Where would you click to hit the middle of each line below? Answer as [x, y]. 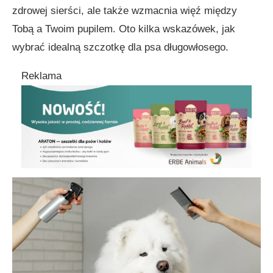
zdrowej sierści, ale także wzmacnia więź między [125, 11]
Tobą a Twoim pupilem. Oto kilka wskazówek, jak [124, 29]
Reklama [41, 76]
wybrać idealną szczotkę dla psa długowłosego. [120, 47]
